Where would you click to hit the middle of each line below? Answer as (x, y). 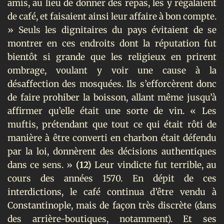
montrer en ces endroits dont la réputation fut (112, 43)
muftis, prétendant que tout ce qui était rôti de (112, 124)
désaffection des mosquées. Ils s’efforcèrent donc (112, 84)
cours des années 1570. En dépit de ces (112, 178)
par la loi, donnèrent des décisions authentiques (112, 151)
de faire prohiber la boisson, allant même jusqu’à (112, 97)
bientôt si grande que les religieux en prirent (112, 57)
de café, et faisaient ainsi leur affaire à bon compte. (112, 16)
